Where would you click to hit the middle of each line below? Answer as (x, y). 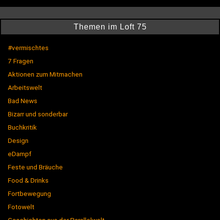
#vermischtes (28, 48)
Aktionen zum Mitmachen (45, 74)
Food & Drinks (28, 180)
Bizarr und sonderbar (38, 114)
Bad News (23, 101)
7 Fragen (21, 61)
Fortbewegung (29, 194)
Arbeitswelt (25, 88)
